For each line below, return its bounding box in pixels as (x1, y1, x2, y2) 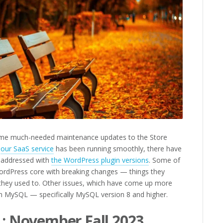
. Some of (149, 155, 180, 165)
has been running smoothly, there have (54, 144, 182, 154)
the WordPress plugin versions (51, 155, 149, 165)
